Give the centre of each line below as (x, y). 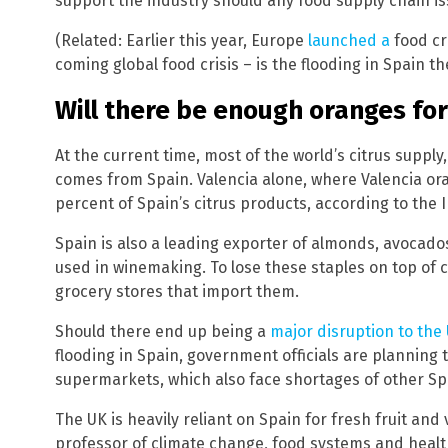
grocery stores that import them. (177, 292)
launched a (349, 40)
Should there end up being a (162, 332)
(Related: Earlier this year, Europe (181, 40)
